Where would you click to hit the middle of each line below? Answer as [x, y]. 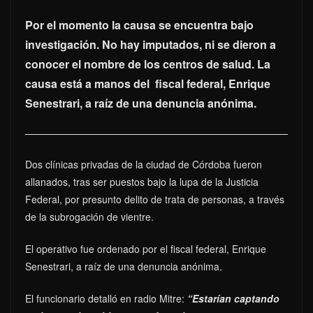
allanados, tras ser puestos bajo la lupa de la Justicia [142, 181]
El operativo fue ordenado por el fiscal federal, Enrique [146, 248]
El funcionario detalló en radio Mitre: [106, 298]
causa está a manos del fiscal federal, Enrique [148, 83]
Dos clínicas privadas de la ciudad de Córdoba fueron [144, 164]
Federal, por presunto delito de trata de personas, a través [155, 199]
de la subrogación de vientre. [89, 216]
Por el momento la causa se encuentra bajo [139, 24]
